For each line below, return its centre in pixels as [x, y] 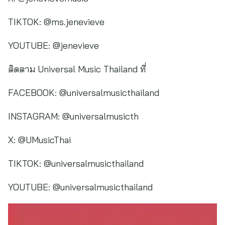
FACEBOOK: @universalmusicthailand [84, 93]
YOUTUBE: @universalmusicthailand [80, 187]
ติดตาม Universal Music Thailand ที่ [77, 69]
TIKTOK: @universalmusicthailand [76, 163]
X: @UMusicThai [39, 140]
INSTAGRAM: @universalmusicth [73, 116]
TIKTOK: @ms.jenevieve [56, 22]
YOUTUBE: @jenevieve [53, 45]
